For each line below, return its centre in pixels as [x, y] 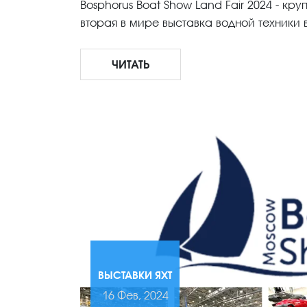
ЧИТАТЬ [131, 64]
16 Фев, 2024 [135, 295]
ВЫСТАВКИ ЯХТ [135, 274]
